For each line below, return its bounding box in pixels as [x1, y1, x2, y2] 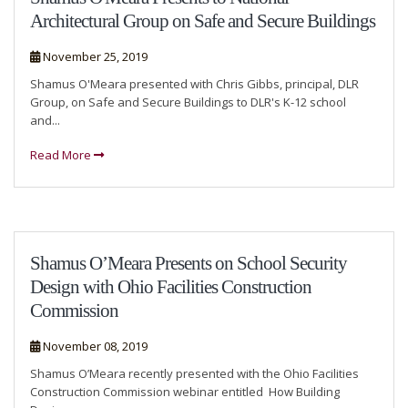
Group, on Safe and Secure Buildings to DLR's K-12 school [30, 94, 346, 110]
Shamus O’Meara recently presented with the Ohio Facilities [30, 365, 359, 382]
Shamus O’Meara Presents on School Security [30, 252, 347, 273]
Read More [30, 147, 94, 163]
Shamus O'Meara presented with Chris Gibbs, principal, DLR [30, 76, 359, 92]
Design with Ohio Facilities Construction [30, 276, 311, 297]
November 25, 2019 [40, 48, 148, 65]
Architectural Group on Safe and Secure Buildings [30, 10, 375, 31]
